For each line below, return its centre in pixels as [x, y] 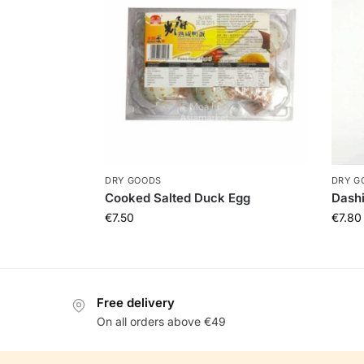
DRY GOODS [133, 181]
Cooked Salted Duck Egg [177, 198]
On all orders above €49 [161, 321]
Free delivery [136, 303]
